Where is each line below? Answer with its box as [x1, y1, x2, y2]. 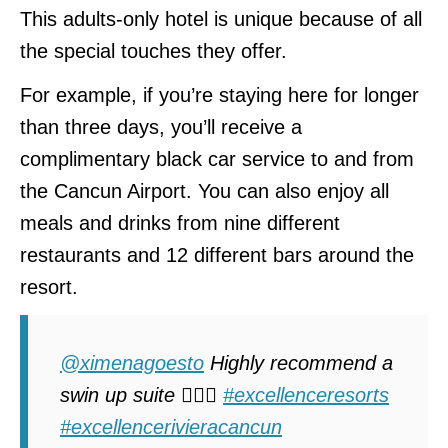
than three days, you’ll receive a [20, 115, 302, 138]
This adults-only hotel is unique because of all [20, 7, 422, 30]
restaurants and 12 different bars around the [20, 243, 414, 266]
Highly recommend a [204, 351, 393, 374]
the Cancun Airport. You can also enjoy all [20, 179, 389, 202]
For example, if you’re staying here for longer [20, 83, 419, 106]
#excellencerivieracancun [60, 415, 282, 438]
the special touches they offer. [20, 39, 287, 62]
